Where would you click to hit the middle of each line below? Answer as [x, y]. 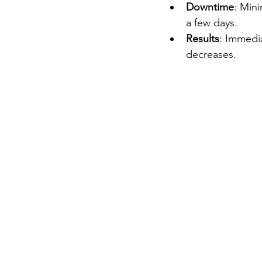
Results [203, 38]
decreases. [211, 54]
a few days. [212, 23]
